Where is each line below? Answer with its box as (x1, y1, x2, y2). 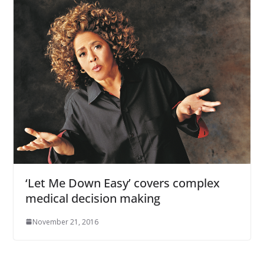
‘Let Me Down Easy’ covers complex (25, 174, 220, 191)
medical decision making (25, 190, 160, 206)
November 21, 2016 (32, 216, 98, 227)
